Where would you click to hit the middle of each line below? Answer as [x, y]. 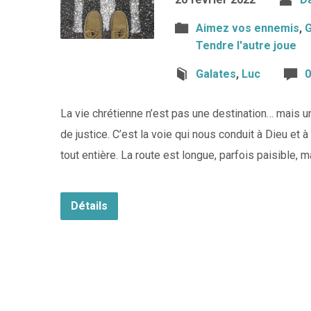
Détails [89, 206]
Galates [216, 74]
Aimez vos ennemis [247, 28]
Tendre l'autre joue [246, 45]
